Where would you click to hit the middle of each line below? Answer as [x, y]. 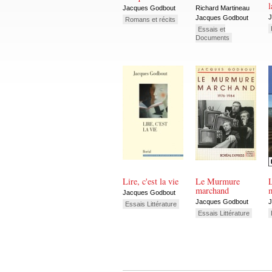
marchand [212, 191]
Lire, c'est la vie [151, 182]
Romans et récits [150, 19]
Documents [212, 37]
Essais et [212, 29]
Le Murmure [218, 182]
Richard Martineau [223, 8]
